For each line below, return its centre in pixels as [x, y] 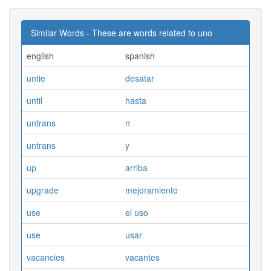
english [40, 55]
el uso [137, 212]
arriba [136, 167]
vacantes [142, 257]
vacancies [46, 257]
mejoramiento [152, 190]
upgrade [43, 190]
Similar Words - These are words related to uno [122, 32]
